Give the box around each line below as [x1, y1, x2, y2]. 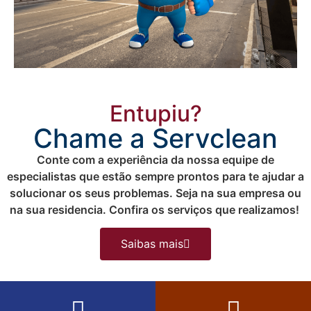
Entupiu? [109, 100, 202, 127]
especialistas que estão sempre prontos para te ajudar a [7, 169, 304, 183]
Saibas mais [121, 237, 183, 251]
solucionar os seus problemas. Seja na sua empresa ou [10, 186, 301, 200]
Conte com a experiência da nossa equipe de [37, 153, 274, 167]
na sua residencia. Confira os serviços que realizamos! [9, 203, 302, 217]
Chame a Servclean [33, 122, 278, 154]
